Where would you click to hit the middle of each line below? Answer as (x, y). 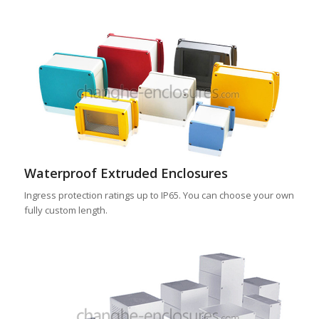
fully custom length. (66, 210)
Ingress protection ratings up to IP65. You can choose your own (159, 195)
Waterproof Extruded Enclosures (126, 173)
